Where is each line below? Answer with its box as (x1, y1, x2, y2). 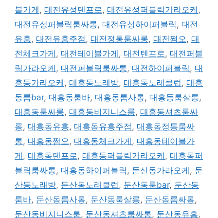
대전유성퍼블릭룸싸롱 (15, 19, 97, 29)
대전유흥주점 (36, 34, 86, 44)
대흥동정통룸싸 (137, 121, 195, 131)
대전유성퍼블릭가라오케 (107, 4, 198, 15)
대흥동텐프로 (28, 150, 77, 161)
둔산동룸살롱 (91, 194, 140, 204)
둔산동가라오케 (132, 165, 190, 175)
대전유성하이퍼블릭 (102, 19, 177, 29)
